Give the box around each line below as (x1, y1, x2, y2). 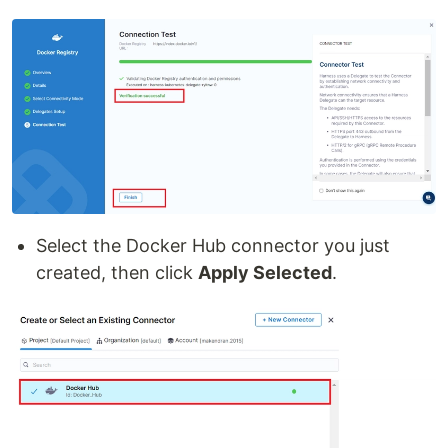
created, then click (36, 261, 198, 283)
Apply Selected (198, 261, 332, 283)
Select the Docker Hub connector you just (36, 234, 390, 256)
